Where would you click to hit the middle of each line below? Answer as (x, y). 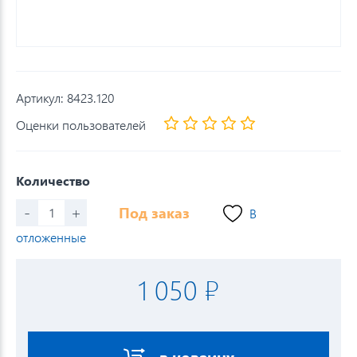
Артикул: (41, 98)
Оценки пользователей (81, 124)
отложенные (51, 237)
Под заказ (154, 213)
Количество (53, 180)
